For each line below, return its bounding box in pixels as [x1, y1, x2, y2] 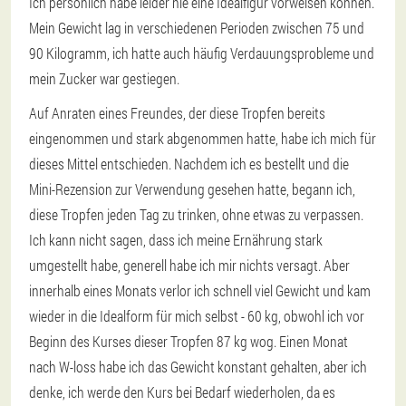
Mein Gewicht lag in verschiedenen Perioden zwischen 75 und [29, 18, 364, 37]
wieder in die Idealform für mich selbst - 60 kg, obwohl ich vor [29, 306, 364, 325]
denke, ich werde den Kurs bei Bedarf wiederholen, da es [29, 382, 335, 401]
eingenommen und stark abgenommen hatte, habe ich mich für [29, 129, 376, 148]
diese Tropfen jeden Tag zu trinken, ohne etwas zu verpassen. [29, 205, 363, 224]
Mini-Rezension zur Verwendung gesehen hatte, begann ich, [29, 179, 355, 198]
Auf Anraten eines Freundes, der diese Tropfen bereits [29, 103, 325, 122]
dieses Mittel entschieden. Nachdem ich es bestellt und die [29, 154, 349, 173]
